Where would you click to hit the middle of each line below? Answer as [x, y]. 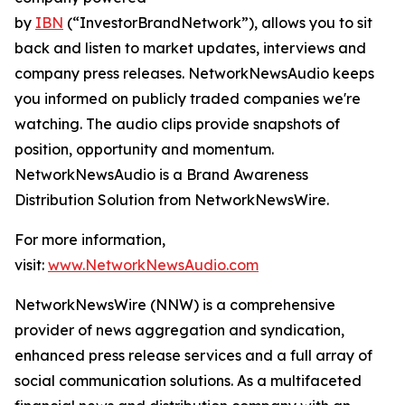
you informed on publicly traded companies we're [188, 99]
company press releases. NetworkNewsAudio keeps [194, 73]
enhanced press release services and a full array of [193, 355]
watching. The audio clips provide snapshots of [177, 124]
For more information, [90, 240]
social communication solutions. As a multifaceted [188, 381]
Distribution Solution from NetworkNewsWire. [172, 200]
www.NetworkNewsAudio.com [153, 265]
